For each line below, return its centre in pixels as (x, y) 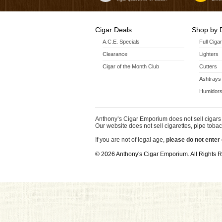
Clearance (115, 54)
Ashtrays (210, 79)
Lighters (209, 54)
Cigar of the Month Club (131, 66)
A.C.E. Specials (121, 42)
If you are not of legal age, (130, 140)
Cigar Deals (113, 30)
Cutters (208, 66)
